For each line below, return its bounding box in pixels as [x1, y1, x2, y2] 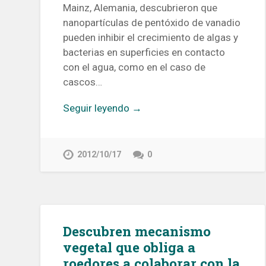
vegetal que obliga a [63, 237, 196, 256]
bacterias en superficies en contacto [63, 46, 226, 58]
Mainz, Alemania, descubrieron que [63, 1, 218, 14]
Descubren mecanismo [63, 221, 211, 240]
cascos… [63, 75, 103, 88]
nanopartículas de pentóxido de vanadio [63, 16, 241, 28]
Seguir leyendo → [63, 102, 142, 114]
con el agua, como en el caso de [63, 61, 206, 73]
